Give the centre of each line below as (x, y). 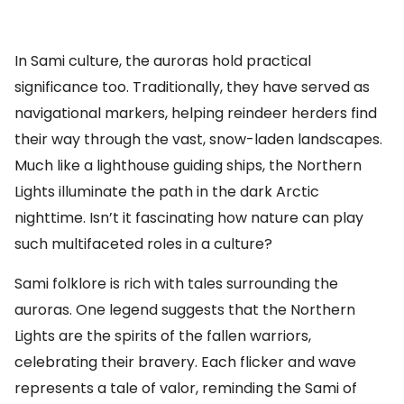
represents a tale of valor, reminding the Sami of (186, 388)
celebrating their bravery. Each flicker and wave (185, 362)
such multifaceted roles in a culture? (143, 244)
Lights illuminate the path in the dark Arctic (167, 192)
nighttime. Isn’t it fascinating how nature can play (189, 218)
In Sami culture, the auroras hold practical (163, 61)
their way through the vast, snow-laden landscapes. (198, 139)
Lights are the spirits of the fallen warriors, (163, 336)
